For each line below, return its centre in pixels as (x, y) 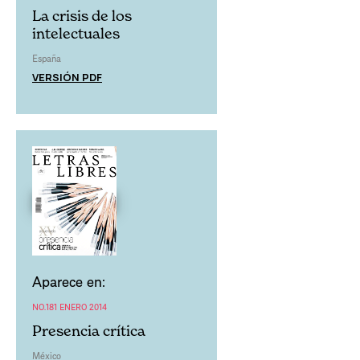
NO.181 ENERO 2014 (70, 307)
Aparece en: (69, 282)
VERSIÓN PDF (67, 77)
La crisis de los (82, 15)
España (47, 58)
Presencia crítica (89, 331)
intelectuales (76, 33)
